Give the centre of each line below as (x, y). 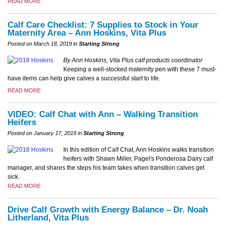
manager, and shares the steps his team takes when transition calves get (106, 168)
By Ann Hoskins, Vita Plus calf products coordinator (133, 61)
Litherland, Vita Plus (48, 218)
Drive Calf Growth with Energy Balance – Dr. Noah (108, 210)
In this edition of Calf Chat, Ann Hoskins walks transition (139, 150)
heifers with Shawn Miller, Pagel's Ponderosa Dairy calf (138, 159)
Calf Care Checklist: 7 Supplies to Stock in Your (103, 25)
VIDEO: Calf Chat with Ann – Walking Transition (103, 115)
